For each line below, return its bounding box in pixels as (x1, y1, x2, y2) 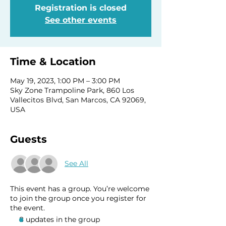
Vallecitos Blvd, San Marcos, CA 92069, (10, 95, 146, 104)
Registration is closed (35, 3, 127, 13)
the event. (10, 203, 45, 212)
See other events (45, 15, 117, 25)
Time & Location (10, 55, 96, 68)
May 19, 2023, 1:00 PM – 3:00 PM (10, 76, 120, 85)
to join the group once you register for (10, 193, 146, 203)
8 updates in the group (19, 214, 100, 224)
